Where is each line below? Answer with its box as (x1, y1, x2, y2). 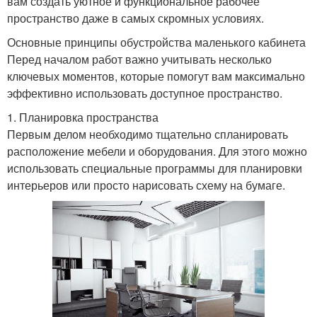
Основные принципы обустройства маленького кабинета (7, 33, 306, 50)
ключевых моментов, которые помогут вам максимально (7, 67, 305, 84)
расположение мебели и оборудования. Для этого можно (7, 142, 307, 159)
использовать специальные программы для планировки (7, 159, 302, 176)
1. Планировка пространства (7, 108, 158, 125)
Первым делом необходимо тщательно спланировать (7, 125, 288, 142)
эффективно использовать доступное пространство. (7, 84, 282, 101)
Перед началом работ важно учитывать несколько (7, 50, 272, 67)
